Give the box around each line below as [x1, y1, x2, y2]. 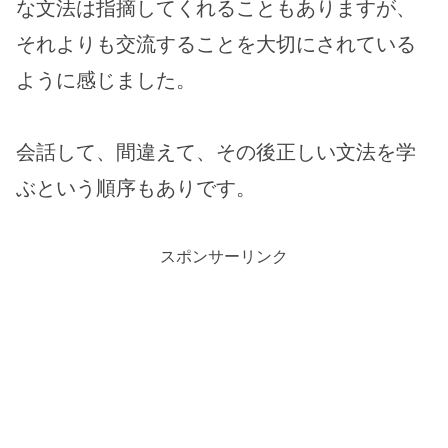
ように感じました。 [16, 67, 196, 92]
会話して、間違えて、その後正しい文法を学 [16, 139, 416, 164]
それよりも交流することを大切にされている [16, 31, 416, 56]
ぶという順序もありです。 [16, 175, 256, 200]
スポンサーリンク [160, 245, 288, 266]
